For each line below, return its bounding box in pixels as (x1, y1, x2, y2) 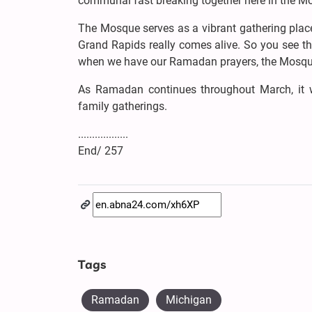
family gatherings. (78, 99, 167, 113)
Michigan (166, 292, 212, 306)
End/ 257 (78, 143, 123, 157)
